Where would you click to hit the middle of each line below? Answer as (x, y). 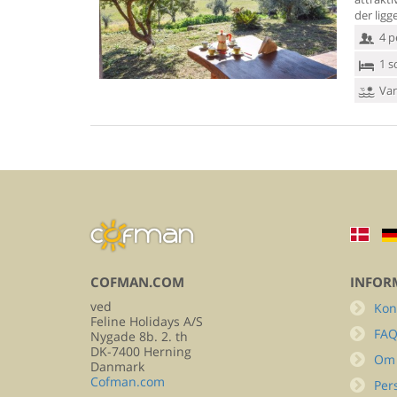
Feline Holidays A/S (147, 321)
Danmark (117, 366)
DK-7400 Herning (141, 351)
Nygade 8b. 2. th (139, 336)
